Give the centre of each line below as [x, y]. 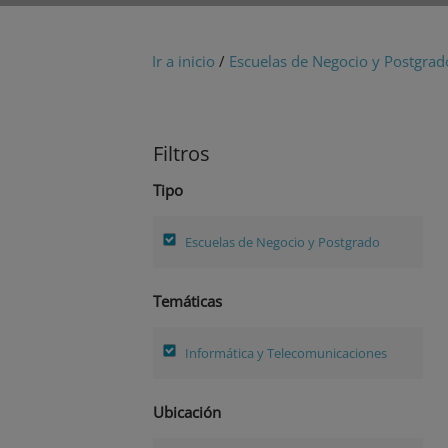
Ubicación [187, 412]
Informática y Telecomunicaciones [286, 352]
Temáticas [187, 301]
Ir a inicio [183, 61]
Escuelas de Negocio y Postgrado [282, 241]
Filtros [181, 154]
